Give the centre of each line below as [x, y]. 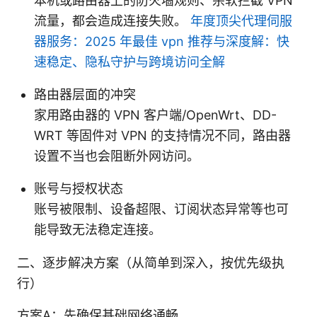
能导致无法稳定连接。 [98, 229]
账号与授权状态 [79, 188]
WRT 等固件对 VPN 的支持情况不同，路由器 [162, 135]
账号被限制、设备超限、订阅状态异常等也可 [161, 209]
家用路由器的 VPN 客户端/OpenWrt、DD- [155, 115]
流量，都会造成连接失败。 [112, 21]
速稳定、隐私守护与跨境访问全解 [129, 62]
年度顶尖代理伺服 [241, 21]
